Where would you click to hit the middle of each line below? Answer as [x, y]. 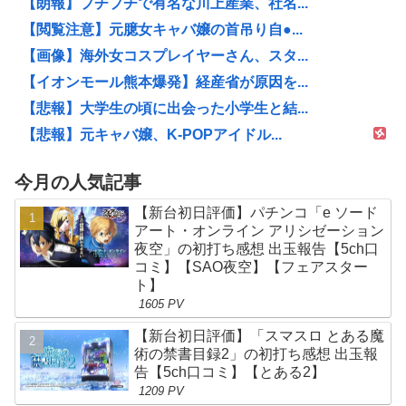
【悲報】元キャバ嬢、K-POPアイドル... [152, 135]
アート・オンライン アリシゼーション [260, 230]
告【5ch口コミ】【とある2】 [230, 372]
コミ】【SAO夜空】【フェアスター [251, 266]
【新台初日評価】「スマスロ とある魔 [260, 335]
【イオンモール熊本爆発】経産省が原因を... [165, 82]
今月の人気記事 [78, 182]
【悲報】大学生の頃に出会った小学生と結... [165, 109]
